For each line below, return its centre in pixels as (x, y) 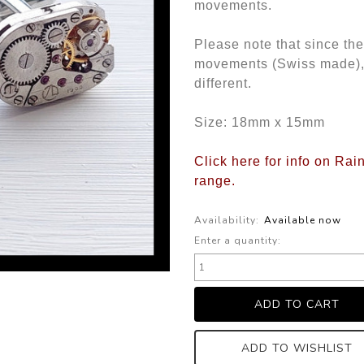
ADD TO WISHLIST (297, 348)
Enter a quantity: (238, 240)
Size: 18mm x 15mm (260, 122)
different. (223, 83)
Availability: (227, 220)
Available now (303, 220)
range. (215, 181)
